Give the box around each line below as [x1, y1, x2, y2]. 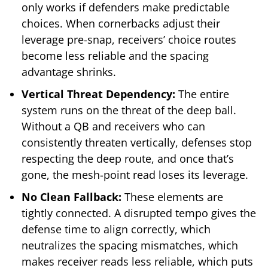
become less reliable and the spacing [22, 48, 209, 63]
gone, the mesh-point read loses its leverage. [22, 167, 248, 182]
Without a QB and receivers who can [22, 119, 205, 134]
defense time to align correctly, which [22, 222, 211, 237]
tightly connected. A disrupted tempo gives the [22, 206, 256, 221]
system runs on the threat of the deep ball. [22, 103, 236, 118]
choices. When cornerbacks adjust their [22, 16, 220, 31]
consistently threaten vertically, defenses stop [22, 135, 252, 150]
